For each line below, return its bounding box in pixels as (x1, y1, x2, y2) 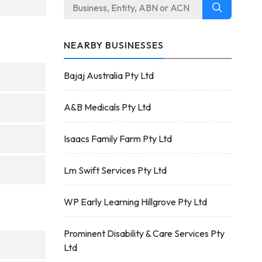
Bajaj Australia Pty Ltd (63, 70, 154, 81)
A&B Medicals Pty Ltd (63, 101, 151, 113)
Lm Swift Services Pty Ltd (63, 164, 167, 176)
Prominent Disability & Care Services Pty (63, 227, 225, 239)
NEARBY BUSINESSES (63, 39, 164, 51)
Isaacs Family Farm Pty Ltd (63, 133, 172, 144)
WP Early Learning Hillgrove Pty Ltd (63, 196, 207, 208)
